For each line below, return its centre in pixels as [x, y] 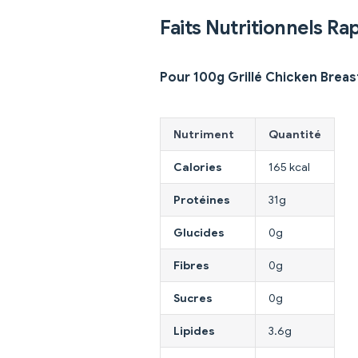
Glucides [199, 233]
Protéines [202, 200]
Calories [198, 167]
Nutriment [204, 135]
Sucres [193, 298]
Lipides [194, 331]
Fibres [191, 266]
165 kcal [289, 167]
